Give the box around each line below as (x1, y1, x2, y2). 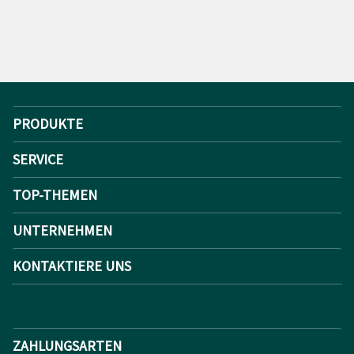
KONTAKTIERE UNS (13, 256, 131, 275)
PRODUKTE (13, 114, 83, 133)
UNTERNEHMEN (13, 220, 112, 239)
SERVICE (13, 149, 63, 168)
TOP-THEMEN (13, 185, 98, 204)
